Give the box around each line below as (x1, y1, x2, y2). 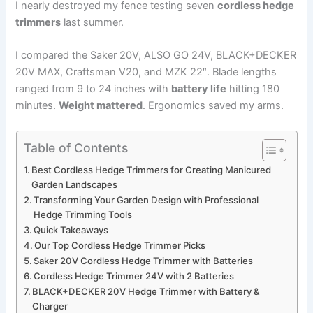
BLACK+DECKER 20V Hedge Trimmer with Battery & (32, 285, 261, 297)
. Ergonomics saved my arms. (143, 99, 284, 112)
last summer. (61, 15, 124, 29)
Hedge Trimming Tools (34, 208, 133, 220)
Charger (32, 300, 68, 312)
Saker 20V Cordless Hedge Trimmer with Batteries (34, 254, 254, 266)
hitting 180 (226, 82, 280, 96)
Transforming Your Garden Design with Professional (34, 194, 259, 205)
